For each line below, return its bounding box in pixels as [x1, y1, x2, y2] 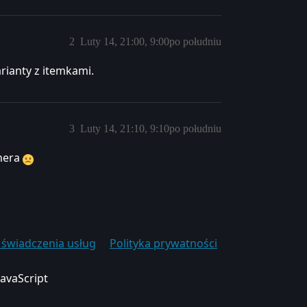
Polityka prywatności [110, 236, 217, 251]
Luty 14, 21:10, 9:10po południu [80, 123, 221, 134]
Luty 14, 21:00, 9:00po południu [80, 36, 221, 47]
